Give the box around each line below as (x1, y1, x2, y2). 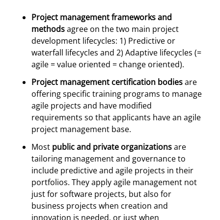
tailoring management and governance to (31, 153, 186, 164)
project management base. (31, 124, 131, 135)
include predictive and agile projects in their (31, 165, 193, 176)
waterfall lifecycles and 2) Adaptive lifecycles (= (31, 47, 201, 58)
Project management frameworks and (31, 12, 172, 23)
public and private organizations (52, 141, 172, 152)
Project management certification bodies (31, 77, 185, 87)
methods (31, 24, 65, 34)
